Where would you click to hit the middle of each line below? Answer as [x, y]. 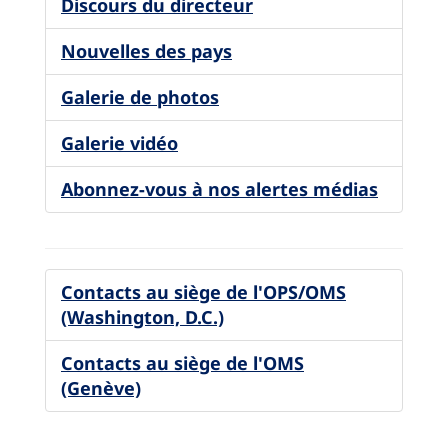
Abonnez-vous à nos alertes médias [219, 188]
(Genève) [101, 387]
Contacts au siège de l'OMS [182, 362]
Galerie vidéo [119, 142]
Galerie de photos [140, 96]
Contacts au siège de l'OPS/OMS [203, 291]
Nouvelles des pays [146, 50]
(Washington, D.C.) [142, 316]
